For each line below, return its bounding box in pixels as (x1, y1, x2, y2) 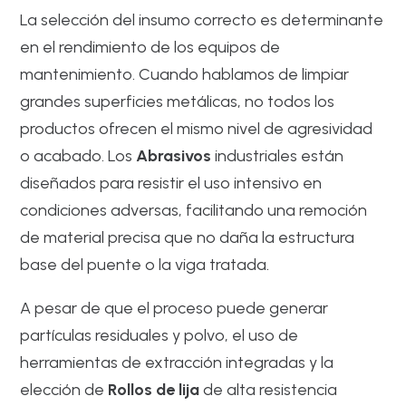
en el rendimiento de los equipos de (20, 36, 281, 57)
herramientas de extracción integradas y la (20, 352, 334, 372)
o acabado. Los (20, 145, 137, 166)
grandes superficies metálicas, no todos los (20, 91, 335, 111)
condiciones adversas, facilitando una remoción (20, 199, 368, 220)
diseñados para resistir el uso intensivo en (20, 172, 323, 193)
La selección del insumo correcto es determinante (20, 9, 384, 30)
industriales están (211, 145, 344, 166)
